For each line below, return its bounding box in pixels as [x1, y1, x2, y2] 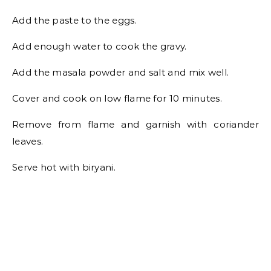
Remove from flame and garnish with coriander [12, 119, 259, 130]
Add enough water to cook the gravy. [12, 41, 187, 52]
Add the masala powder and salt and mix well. [12, 67, 229, 78]
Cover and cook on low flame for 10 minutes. [12, 93, 222, 104]
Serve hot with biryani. [12, 162, 116, 173]
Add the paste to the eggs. [12, 15, 137, 26]
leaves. [12, 135, 44, 147]
